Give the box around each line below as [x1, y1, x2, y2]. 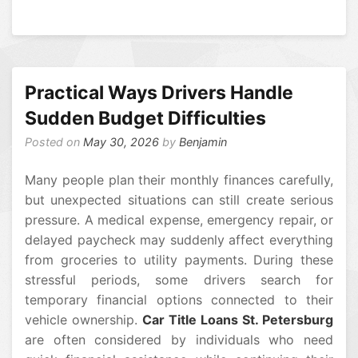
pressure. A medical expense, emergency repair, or [25, 212, 333, 229]
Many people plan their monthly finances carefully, [25, 172, 333, 189]
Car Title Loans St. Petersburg [142, 312, 333, 328]
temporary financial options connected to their [25, 292, 333, 308]
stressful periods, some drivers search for [25, 272, 333, 288]
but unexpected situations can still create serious [25, 192, 333, 209]
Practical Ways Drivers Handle [25, 82, 293, 105]
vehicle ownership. [25, 312, 142, 328]
